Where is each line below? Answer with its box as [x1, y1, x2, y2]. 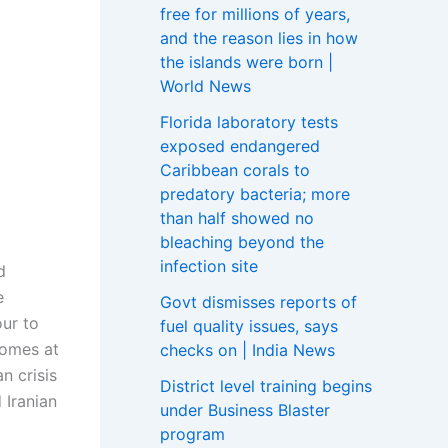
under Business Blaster [160, 399, 330, 420]
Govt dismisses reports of [160, 291, 357, 312]
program [160, 423, 225, 444]
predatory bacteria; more [160, 183, 350, 204]
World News [160, 75, 251, 96]
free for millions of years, [160, 3, 350, 24]
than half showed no [160, 207, 314, 228]
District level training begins [160, 375, 372, 396]
